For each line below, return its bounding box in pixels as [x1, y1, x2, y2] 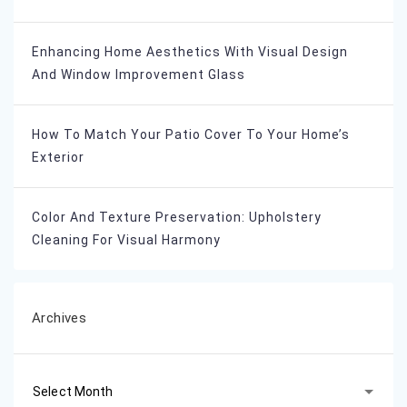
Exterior [32, 150, 84, 165]
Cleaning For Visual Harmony [32, 233, 221, 248]
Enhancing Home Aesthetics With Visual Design [32, 45, 348, 60]
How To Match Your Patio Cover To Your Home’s [32, 127, 350, 143]
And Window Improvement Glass [32, 67, 245, 83]
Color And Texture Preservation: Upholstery [32, 210, 322, 225]
